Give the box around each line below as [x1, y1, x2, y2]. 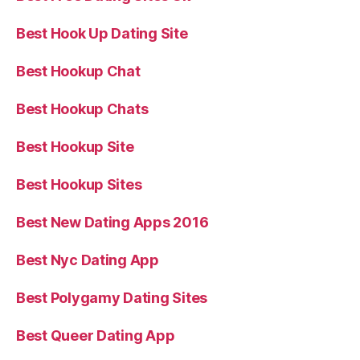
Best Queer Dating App [16, 327, 175, 344]
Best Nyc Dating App [16, 252, 159, 268]
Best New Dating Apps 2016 [16, 214, 209, 231]
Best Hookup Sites [16, 176, 142, 193]
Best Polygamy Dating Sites [16, 289, 207, 306]
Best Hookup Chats [16, 100, 149, 117]
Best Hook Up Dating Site [16, 25, 188, 42]
